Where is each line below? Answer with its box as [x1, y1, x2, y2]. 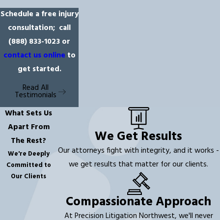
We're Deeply [7, 148, 50, 159]
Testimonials [15, 89, 56, 102]
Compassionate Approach [66, 192, 212, 213]
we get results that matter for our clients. [69, 159, 209, 171]
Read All [23, 82, 49, 94]
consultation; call [8, 22, 71, 35]
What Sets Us [5, 107, 53, 120]
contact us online [3, 50, 65, 62]
